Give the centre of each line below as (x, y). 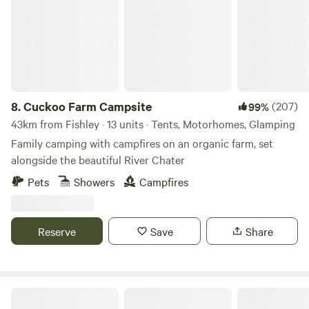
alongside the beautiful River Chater (98, 159)
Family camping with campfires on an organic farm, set (142, 143)
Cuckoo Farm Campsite (88, 106)
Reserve (57, 231)
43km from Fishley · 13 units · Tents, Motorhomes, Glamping (153, 123)
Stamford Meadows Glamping (73, 292)
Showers (94, 181)
